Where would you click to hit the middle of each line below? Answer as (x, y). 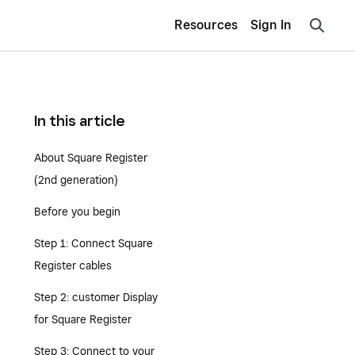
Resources (206, 25)
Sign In (271, 25)
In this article (79, 120)
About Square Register (90, 158)
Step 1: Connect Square (93, 243)
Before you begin (77, 212)
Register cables (73, 265)
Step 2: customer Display (95, 297)
